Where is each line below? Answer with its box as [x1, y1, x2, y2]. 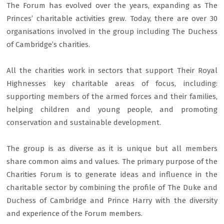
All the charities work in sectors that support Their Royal [6, 66, 217, 75]
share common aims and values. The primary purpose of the [6, 157, 217, 166]
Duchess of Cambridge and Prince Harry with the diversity [6, 196, 217, 205]
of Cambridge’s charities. [6, 40, 90, 49]
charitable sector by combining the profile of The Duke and [6, 183, 217, 192]
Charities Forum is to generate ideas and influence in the [6, 170, 217, 179]
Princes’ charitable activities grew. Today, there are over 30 [6, 14, 217, 23]
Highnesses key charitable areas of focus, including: [6, 79, 217, 88]
